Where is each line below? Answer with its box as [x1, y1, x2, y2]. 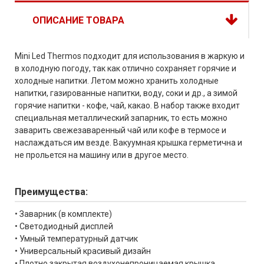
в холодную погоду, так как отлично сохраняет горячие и [15, 63, 236, 73]
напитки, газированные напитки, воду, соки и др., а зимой [15, 88, 237, 98]
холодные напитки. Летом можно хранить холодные [15, 75, 219, 85]
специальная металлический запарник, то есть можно [15, 113, 227, 123]
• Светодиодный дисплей [15, 221, 113, 231]
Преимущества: [15, 186, 88, 197]
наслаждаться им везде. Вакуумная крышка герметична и [15, 137, 242, 147]
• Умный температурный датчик [15, 233, 138, 243]
